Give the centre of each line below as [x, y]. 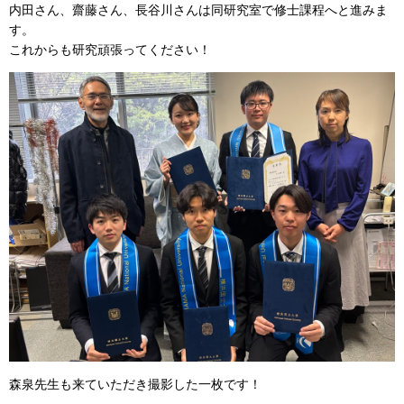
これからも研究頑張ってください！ [110, 50]
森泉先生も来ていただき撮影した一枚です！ [135, 385]
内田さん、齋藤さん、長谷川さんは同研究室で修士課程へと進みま [198, 10]
